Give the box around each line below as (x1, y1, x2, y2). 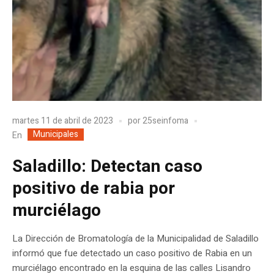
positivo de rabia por (12, 176, 175, 201)
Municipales (33, 127, 78, 141)
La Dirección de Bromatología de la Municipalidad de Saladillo (12, 231, 259, 245)
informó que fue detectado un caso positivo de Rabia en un (12, 246, 252, 260)
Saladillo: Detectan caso (12, 154, 202, 179)
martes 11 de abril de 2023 (12, 114, 113, 128)
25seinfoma (143, 114, 188, 128)
